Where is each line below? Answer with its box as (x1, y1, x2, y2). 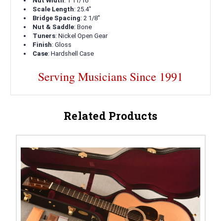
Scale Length (33, 5, 74, 13)
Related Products (64, 109, 157, 123)
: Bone (74, 23, 92, 31)
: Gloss (52, 41, 72, 49)
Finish (33, 41, 52, 49)
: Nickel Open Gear (55, 32, 108, 40)
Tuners (33, 32, 56, 40)
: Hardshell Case (48, 50, 94, 58)
